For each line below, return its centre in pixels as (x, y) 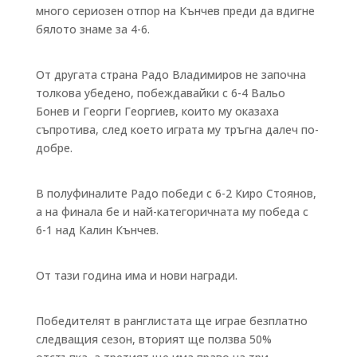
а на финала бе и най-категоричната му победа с (172, 211)
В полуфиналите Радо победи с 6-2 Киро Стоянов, (176, 193)
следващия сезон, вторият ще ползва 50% (153, 339)
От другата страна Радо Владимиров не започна (171, 74)
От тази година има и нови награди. (136, 275)
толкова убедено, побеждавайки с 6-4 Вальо (160, 92)
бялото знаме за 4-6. (92, 29)
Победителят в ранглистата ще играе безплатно (171, 320)
